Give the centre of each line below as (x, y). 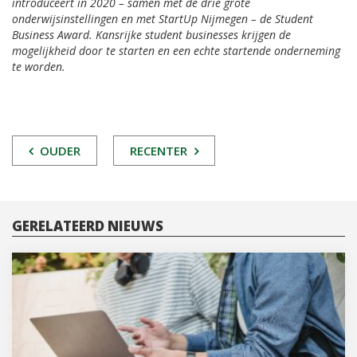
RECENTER (160, 151)
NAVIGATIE (65, 177)
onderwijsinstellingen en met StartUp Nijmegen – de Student (163, 19)
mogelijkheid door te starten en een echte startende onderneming (176, 51)
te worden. (39, 67)
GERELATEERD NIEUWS (88, 226)
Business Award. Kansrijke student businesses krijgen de (151, 35)
